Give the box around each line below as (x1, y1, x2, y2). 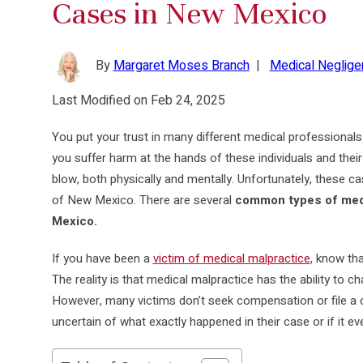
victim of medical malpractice (152, 250, 310, 267)
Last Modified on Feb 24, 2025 (51, 91, 225, 110)
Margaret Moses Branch (113, 56, 250, 76)
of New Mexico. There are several (51, 191, 235, 209)
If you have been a (51, 250, 153, 267)
